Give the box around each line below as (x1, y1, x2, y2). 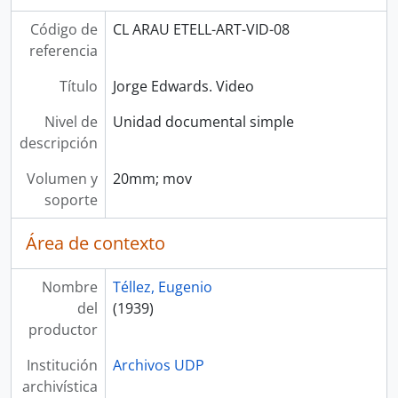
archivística (21, 377, 98, 396)
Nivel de (44, 112, 98, 131)
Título (59, 76, 98, 96)
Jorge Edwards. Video (112, 76, 254, 96)
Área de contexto (26, 231, 165, 255)
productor (28, 320, 98, 339)
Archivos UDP (112, 355, 204, 375)
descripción (19, 133, 98, 153)
